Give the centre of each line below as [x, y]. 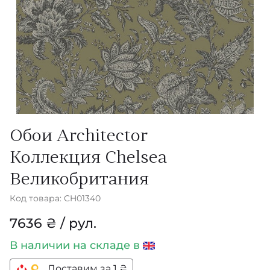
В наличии [41, 245]
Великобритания [79, 180]
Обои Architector [79, 137]
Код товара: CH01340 [55, 198]
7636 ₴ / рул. [53, 223]
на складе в [108, 245]
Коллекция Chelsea [88, 159]
